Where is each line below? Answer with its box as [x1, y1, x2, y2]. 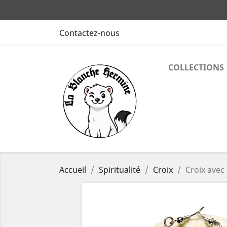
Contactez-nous [59, 27, 120, 39]
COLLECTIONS [168, 62, 224, 73]
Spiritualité [99, 164, 140, 175]
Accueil [59, 164, 86, 175]
